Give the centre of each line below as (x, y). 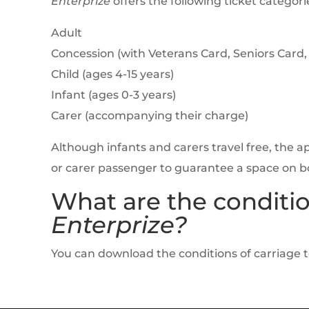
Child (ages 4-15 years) (112, 74)
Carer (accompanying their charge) (149, 116)
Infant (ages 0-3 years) (113, 95)
